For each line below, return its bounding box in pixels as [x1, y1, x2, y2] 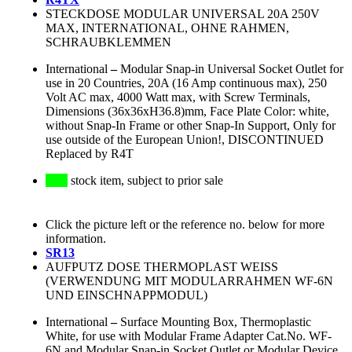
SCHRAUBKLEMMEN [46, 35, 171, 49]
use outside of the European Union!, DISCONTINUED [46, 133, 324, 147]
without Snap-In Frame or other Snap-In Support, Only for [46, 119, 335, 133]
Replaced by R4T [46, 147, 134, 161]
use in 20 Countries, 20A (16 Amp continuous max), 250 [46, 76, 327, 90]
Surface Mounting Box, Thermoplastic [120, 315, 311, 329]
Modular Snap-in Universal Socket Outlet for [120, 62, 343, 76]
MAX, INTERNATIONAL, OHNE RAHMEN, [46, 21, 289, 35]
